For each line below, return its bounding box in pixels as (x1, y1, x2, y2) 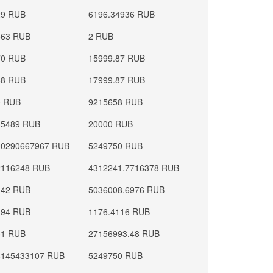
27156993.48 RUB (88, 227, 160, 239)
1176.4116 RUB (88, 205, 151, 218)
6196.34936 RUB (88, 8, 155, 20)
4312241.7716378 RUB (88, 161, 180, 174)
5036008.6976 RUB (88, 183, 165, 196)
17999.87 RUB (88, 74, 146, 86)
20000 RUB (88, 118, 133, 130)
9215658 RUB (88, 96, 143, 108)
